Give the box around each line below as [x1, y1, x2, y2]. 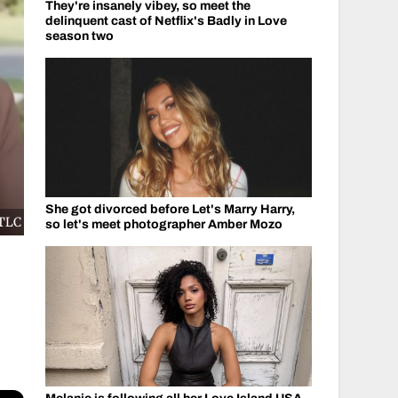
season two [44, 28, 114, 43]
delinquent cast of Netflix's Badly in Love [44, 13, 287, 28]
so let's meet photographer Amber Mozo [44, 218, 283, 231]
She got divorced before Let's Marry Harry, [44, 203, 295, 216]
